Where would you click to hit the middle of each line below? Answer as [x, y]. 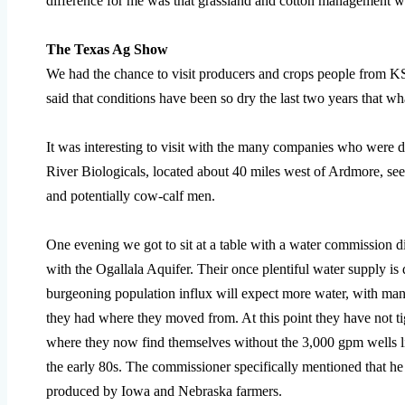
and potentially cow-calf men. [131, 195]
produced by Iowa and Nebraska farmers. [164, 391]
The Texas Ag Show [107, 49]
